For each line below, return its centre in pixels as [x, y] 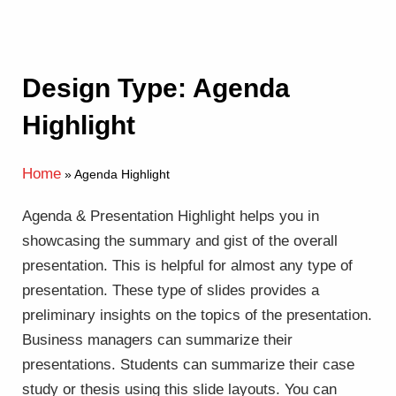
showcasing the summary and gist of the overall [180, 241]
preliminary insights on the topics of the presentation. [197, 315]
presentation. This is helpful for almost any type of [187, 266]
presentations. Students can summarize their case [188, 365]
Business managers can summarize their [157, 340]
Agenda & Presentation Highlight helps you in [171, 216]
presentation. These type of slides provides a [171, 290]
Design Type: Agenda [156, 88]
